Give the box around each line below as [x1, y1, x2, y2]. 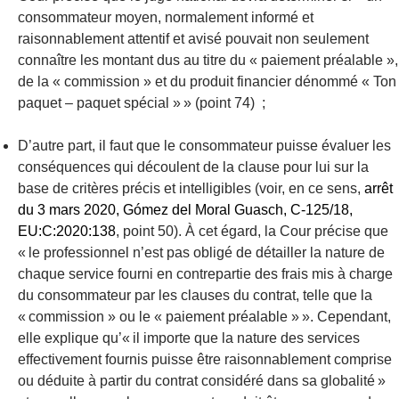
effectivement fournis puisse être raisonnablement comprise [18, 352, 392, 367]
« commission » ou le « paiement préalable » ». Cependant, [18, 309, 391, 324]
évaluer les [322, 138, 391, 153]
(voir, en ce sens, [251, 181, 364, 196]
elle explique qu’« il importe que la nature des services [18, 330, 360, 346]
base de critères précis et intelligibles [18, 181, 251, 196]
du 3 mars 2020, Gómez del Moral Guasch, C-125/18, [18, 202, 353, 217]
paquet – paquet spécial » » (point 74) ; [18, 95, 265, 110]
